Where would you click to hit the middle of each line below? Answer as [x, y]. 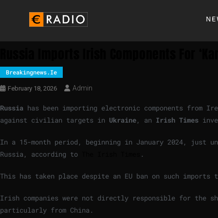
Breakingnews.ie [31, 72]
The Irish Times [111, 154]
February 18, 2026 [32, 88]
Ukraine [123, 120]
